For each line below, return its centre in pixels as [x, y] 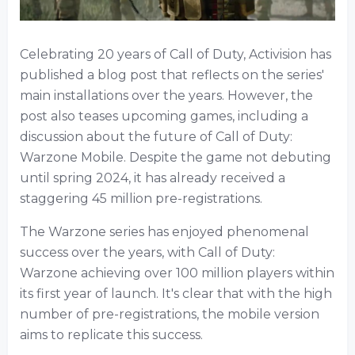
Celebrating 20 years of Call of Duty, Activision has [176, 54]
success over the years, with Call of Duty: [147, 252]
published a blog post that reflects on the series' [172, 75]
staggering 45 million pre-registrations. [141, 198]
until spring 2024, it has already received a [153, 178]
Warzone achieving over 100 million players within [177, 273]
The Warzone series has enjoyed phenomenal [164, 232]
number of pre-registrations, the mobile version [170, 314]
